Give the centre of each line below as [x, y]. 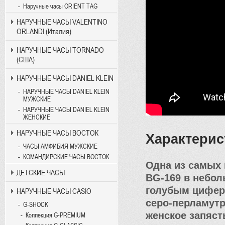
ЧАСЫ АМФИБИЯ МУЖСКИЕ [60, 146]
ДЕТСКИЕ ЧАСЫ [41, 173]
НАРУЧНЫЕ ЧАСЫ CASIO [54, 191]
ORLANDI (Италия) [44, 31]
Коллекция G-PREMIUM [55, 215]
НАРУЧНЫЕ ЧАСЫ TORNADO [60, 50]
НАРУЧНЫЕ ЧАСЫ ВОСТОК [58, 133]
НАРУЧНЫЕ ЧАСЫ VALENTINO [62, 22]
